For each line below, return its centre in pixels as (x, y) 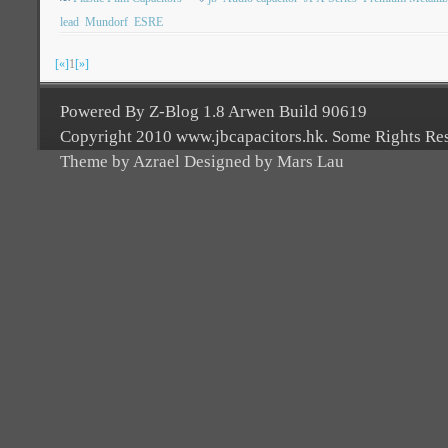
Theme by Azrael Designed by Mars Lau (202, 162)
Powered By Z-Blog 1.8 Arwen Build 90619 (213, 112)
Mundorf (106, 22)
